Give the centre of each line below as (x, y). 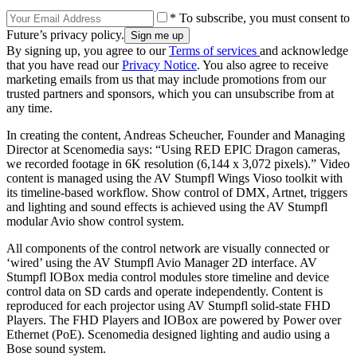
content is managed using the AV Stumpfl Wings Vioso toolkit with (175, 178)
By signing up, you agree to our (88, 51)
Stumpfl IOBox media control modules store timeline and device (168, 277)
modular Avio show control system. (95, 222)
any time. (29, 108)
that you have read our (64, 65)
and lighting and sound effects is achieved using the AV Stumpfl (167, 207)
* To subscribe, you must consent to (260, 18)
